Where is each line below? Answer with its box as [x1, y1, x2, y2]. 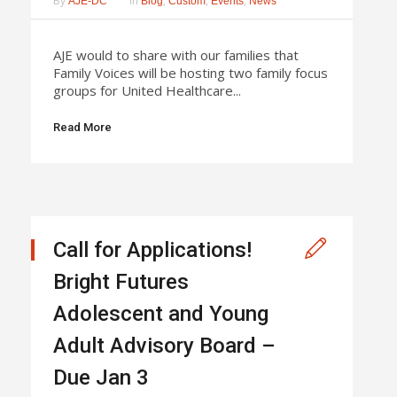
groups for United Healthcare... [53, 81, 241, 99]
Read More [53, 120, 112, 134]
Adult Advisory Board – [53, 332, 276, 358]
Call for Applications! [53, 237, 252, 262]
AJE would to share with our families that [53, 45, 299, 64]
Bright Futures [53, 269, 189, 294]
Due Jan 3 [53, 364, 149, 390]
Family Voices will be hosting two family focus [53, 63, 328, 82]
